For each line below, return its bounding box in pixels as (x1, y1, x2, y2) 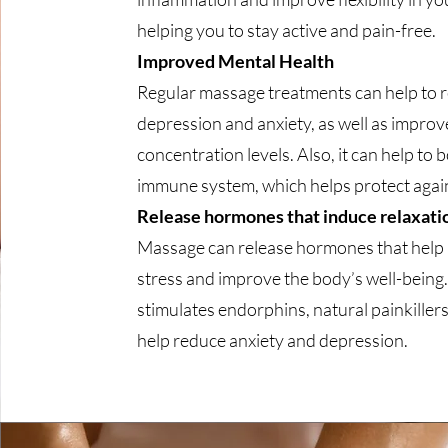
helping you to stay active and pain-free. (136, 19, 436, 41)
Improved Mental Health (136, 50, 334, 72)
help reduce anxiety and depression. (136, 329, 408, 351)
